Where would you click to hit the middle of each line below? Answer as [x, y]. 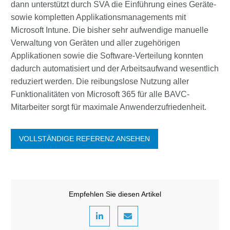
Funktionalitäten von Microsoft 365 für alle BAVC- [100, 94]
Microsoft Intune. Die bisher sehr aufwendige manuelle [110, 30]
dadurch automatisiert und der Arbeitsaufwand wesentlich [115, 69]
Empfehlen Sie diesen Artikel [115, 194]
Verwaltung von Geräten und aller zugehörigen [95, 43]
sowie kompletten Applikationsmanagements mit [98, 17]
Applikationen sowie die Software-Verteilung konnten [107, 56]
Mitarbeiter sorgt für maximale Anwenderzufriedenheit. [109, 107]
